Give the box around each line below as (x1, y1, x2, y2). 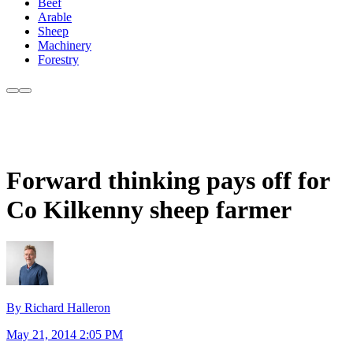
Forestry (38, 53, 79, 67)
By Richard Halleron (6, 300, 110, 314)
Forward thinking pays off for (6, 165, 329, 195)
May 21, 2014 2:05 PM (6, 327, 123, 341)
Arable (38, 10, 72, 24)
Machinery (38, 39, 91, 53)
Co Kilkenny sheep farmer (6, 195, 292, 224)
